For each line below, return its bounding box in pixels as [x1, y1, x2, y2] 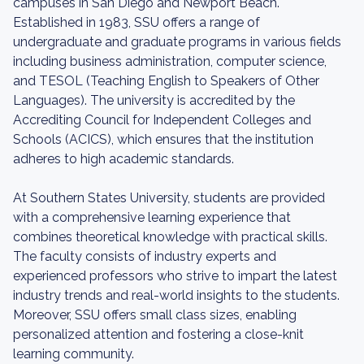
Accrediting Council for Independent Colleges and [13, 112, 311, 128]
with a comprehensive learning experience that [13, 210, 291, 225]
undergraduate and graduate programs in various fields [13, 34, 341, 50]
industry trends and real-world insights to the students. [13, 288, 340, 303]
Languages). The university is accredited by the [13, 93, 295, 108]
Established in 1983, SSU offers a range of [13, 15, 260, 30]
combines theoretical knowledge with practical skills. [13, 229, 327, 245]
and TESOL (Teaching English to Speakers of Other [13, 73, 319, 89]
